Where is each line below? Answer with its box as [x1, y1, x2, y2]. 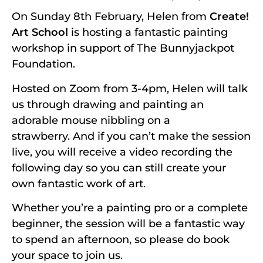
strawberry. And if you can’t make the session [12, 129, 251, 143]
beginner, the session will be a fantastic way [12, 217, 245, 231]
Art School [12, 26, 68, 39]
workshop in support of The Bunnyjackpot [12, 42, 234, 55]
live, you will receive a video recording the [12, 145, 232, 159]
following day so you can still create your [12, 161, 226, 174]
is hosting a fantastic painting [68, 26, 228, 39]
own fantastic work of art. [12, 177, 146, 190]
